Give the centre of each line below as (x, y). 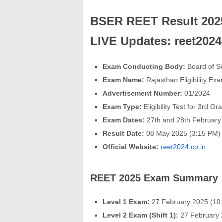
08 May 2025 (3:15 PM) (182, 133)
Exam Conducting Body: (144, 66)
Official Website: (131, 146)
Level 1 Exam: (126, 201)
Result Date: (123, 133)
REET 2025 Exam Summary (154, 178)
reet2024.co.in (183, 146)
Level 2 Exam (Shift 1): (140, 215)
